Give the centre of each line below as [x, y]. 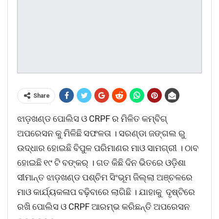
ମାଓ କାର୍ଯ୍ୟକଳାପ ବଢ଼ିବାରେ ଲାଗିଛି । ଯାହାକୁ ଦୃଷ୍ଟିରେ [106, 192]
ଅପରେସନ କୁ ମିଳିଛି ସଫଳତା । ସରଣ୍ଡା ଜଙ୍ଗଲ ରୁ [101, 133]
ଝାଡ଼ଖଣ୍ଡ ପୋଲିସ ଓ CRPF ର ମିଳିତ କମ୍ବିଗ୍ [92, 119]
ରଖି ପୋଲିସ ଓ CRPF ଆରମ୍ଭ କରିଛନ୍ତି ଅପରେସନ [103, 207]
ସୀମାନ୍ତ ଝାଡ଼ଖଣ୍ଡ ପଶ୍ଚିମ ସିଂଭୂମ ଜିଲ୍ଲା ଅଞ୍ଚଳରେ [105, 177]
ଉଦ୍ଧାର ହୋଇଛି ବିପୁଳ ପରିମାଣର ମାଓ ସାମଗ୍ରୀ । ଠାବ [108, 148]
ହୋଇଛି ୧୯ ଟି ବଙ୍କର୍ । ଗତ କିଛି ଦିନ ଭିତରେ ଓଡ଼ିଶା [101, 163]
